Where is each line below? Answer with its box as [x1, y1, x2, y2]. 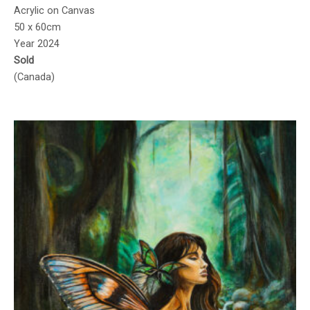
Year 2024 [14, 37, 60, 50]
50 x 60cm [14, 20, 61, 33]
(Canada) [14, 70, 55, 83]
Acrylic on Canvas [14, 3, 95, 17]
